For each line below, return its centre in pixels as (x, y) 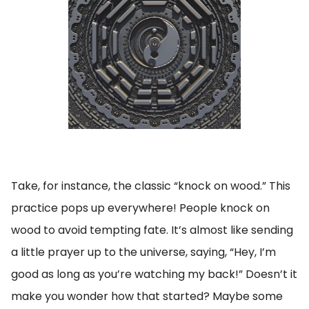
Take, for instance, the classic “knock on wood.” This (151, 186)
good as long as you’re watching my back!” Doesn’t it (154, 274)
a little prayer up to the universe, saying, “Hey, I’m (143, 252)
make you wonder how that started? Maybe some (147, 296)
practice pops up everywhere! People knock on (140, 208)
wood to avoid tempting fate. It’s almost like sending (152, 230)
